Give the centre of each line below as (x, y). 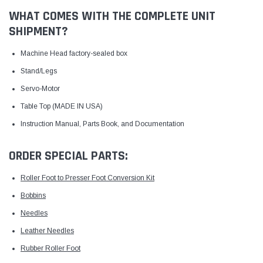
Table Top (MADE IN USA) (62, 106)
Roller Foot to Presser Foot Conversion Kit (87, 178)
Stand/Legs (39, 71)
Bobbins (33, 195)
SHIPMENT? (38, 31)
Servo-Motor (40, 88)
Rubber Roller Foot (50, 248)
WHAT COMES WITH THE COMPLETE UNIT (112, 16)
